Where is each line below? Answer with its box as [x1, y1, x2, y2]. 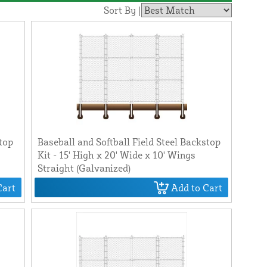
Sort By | [104, 4, 142, 16]
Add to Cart [171, 181, 223, 194]
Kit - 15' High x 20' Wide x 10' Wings [37, 149, 195, 162]
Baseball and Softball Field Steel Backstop [37, 136, 221, 148]
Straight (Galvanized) [37, 162, 131, 175]
